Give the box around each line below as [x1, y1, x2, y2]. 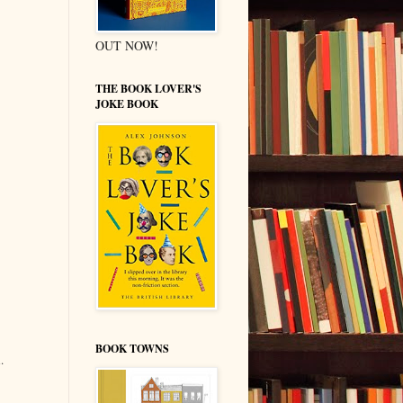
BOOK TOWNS [95, 340, 169, 356]
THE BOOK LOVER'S [95, 80, 201, 96]
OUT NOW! [95, 36, 158, 54]
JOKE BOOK [95, 95, 158, 112]
